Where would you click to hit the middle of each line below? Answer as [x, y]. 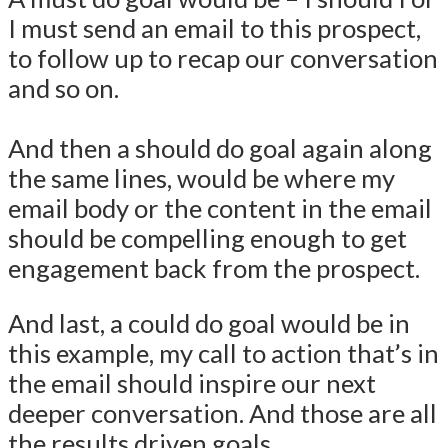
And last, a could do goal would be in [209, 323]
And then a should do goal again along [220, 147]
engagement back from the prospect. [214, 267]
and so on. [63, 87]
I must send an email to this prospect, [214, 27]
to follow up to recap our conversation [223, 57]
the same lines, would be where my [201, 177]
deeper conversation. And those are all [222, 413]
